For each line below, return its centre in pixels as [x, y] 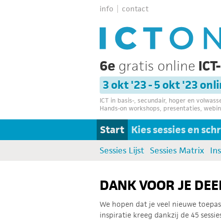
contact [135, 9]
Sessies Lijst [122, 150]
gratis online [157, 66]
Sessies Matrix [177, 150]
